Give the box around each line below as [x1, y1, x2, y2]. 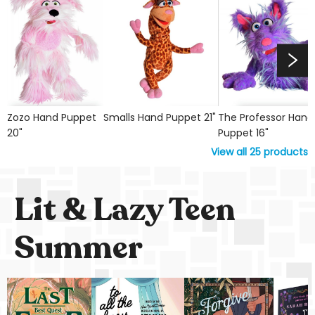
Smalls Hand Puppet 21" [103, 110, 216, 124]
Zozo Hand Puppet [7, 110, 96, 124]
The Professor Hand [217, 110, 314, 124]
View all [211, 145, 250, 159]
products [261, 145, 308, 159]
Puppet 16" [217, 126, 269, 140]
